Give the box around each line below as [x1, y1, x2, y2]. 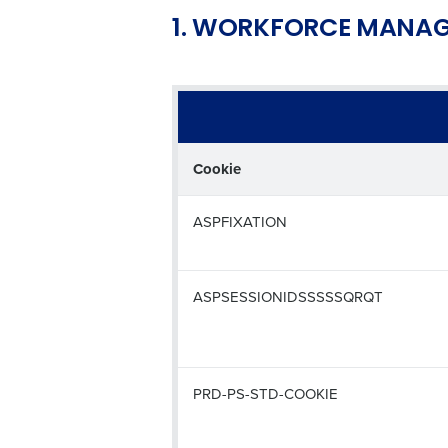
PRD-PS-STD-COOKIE [193, 383, 338, 404]
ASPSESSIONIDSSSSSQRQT [193, 286, 383, 307]
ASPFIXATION [193, 211, 287, 232]
